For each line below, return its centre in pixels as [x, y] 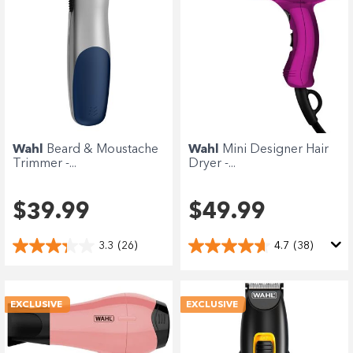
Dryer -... [212, 164]
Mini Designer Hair [275, 150]
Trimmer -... [45, 164]
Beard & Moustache [102, 150]
